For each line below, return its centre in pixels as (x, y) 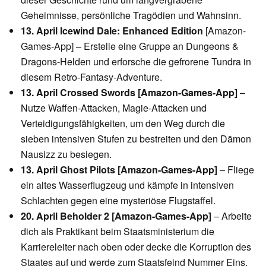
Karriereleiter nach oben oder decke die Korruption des (136, 246)
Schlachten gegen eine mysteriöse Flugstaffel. (118, 200)
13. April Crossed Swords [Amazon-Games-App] (129, 92)
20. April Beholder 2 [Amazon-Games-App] (116, 216)
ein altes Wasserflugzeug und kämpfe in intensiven (127, 185)
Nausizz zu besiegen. (66, 154)
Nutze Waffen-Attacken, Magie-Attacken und (114, 107)
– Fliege (236, 169)
